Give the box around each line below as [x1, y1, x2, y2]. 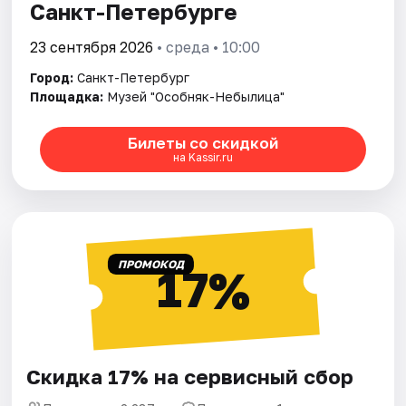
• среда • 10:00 [153, 37, 261, 56]
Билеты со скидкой [127, 133, 278, 153]
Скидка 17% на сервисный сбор [26, 363, 354, 389]
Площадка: [30, 88, 104, 104]
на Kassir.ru [172, 150, 233, 165]
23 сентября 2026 [30, 37, 154, 56]
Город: [30, 69, 74, 85]
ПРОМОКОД [117, 256, 184, 271]
